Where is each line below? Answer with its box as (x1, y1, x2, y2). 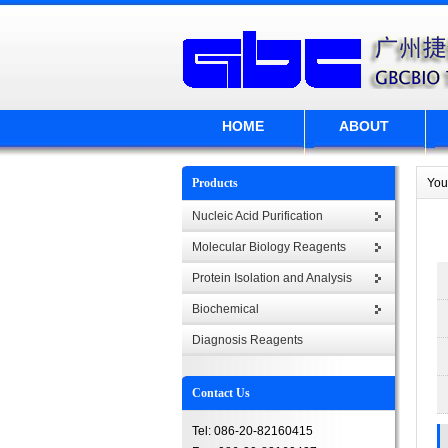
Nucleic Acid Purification (192, 209, 323, 223)
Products (192, 176, 238, 190)
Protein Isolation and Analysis (192, 271, 352, 285)
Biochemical (192, 302, 259, 316)
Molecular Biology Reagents (192, 240, 346, 254)
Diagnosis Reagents (192, 333, 303, 347)
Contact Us (192, 386, 250, 400)
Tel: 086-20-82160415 (192, 424, 313, 438)
